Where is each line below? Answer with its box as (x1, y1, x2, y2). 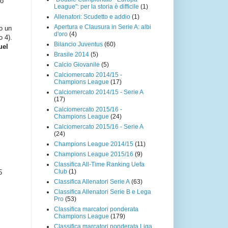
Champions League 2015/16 (54, 150, 133, 158)
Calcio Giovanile (54, 61, 100, 68)
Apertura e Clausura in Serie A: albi (54, 23, 151, 31)
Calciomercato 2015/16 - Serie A (54, 123, 144, 130)
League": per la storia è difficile (54, 3, 139, 10)
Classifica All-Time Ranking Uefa (54, 160, 145, 168)
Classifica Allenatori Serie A (54, 178, 130, 185)
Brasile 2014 (54, 50, 89, 58)
